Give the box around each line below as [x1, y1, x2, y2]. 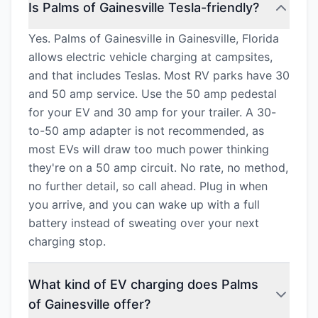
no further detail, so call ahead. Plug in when [28, 179, 268, 193]
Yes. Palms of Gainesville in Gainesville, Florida [28, 31, 279, 45]
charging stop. [28, 234, 106, 248]
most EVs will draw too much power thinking [28, 142, 269, 156]
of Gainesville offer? [28, 297, 150, 312]
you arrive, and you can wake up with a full [28, 197, 260, 212]
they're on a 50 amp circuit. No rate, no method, [28, 160, 288, 175]
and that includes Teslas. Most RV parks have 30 [28, 68, 290, 82]
